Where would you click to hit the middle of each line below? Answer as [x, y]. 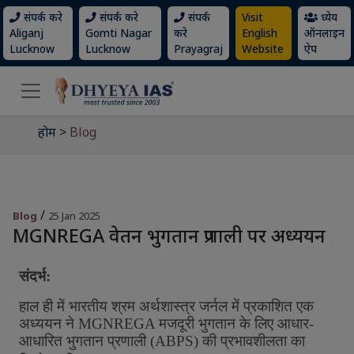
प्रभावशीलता [254, 341]
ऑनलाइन [324, 33]
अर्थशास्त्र [167, 306]
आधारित [41, 341]
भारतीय [88, 306]
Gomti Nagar [118, 33]
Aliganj [26, 33]
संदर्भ [32, 276]
